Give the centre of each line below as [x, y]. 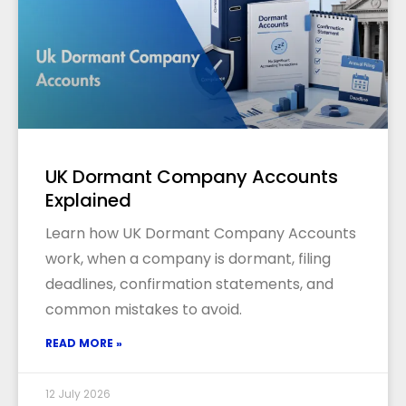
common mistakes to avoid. [144, 310]
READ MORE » [84, 343]
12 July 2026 [78, 394]
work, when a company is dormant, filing [188, 259]
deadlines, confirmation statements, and [189, 285]
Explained [88, 201]
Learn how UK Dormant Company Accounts [201, 234]
